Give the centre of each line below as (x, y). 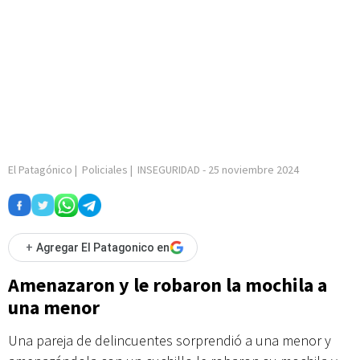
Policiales (105, 170)
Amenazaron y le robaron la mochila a (168, 285)
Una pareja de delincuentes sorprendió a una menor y (170, 340)
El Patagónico (40, 170)
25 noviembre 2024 (254, 170)
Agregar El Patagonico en (103, 247)
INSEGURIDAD (169, 170)
